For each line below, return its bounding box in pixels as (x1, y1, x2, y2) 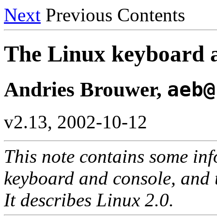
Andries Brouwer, (4, 77, 167, 101)
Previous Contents (41, 4, 185, 25)
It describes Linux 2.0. (4, 189, 174, 210)
